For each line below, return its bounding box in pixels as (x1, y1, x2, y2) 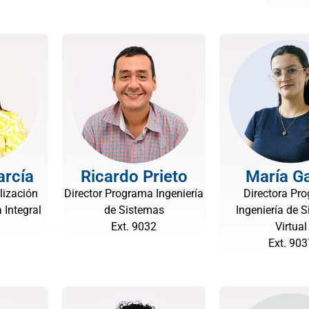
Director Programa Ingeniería (64, 187, 203, 200)
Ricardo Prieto (80, 167, 188, 186)
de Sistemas (103, 203, 164, 217)
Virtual (275, 220, 307, 233)
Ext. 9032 (111, 220, 157, 233)
